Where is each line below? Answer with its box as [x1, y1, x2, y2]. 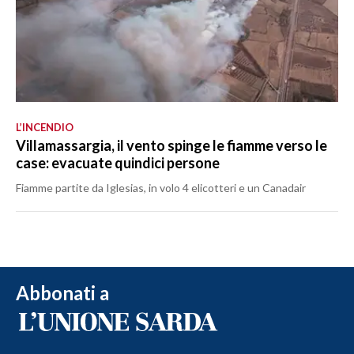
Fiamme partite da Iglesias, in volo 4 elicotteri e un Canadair [16, 180, 306, 194]
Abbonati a [16, 281, 109, 304]
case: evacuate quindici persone [16, 153, 220, 171]
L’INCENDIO [16, 120, 73, 134]
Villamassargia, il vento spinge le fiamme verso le [16, 136, 327, 154]
